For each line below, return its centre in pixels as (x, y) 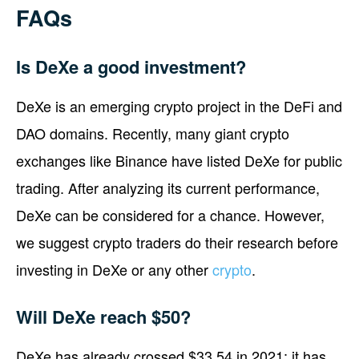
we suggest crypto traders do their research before (177, 242)
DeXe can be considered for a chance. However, (170, 214)
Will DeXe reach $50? (103, 316)
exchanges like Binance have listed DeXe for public (179, 160)
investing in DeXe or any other (114, 269)
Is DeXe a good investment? (131, 66)
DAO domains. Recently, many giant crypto (153, 133)
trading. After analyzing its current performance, (168, 187)
